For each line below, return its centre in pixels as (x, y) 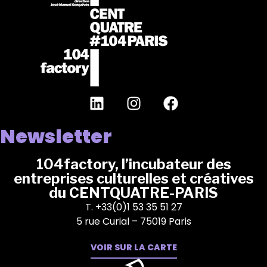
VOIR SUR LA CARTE (133, 248)
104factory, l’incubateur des (133, 164)
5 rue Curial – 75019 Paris (133, 221)
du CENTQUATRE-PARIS (133, 193)
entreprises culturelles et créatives (133, 178)
